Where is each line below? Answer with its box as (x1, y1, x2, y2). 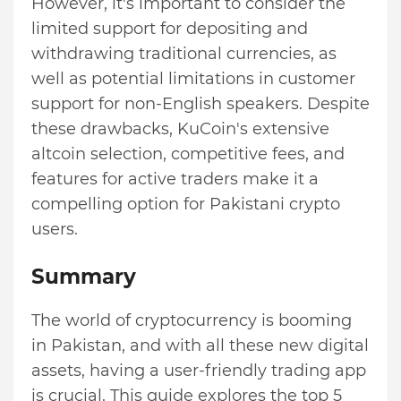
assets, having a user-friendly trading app (31, 361, 366, 381)
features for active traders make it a (31, 169, 319, 190)
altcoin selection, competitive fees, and (31, 144, 345, 165)
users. (31, 219, 78, 240)
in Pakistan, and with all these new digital (31, 336, 369, 356)
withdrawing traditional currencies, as (31, 44, 337, 64)
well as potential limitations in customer (31, 69, 355, 90)
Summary (31, 264, 136, 290)
